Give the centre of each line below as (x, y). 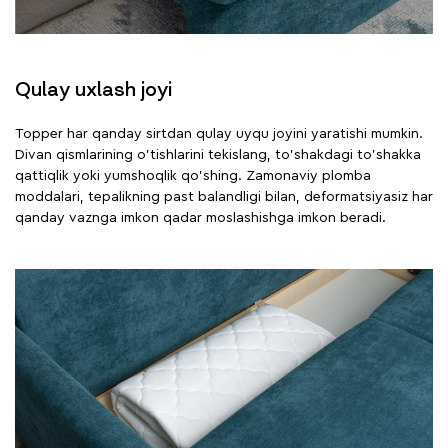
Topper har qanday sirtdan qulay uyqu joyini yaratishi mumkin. (219, 133)
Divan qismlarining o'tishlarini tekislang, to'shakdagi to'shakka (218, 154)
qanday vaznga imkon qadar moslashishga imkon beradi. (200, 217)
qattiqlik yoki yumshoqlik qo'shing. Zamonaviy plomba (193, 175)
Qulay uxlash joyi (94, 88)
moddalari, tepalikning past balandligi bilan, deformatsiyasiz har (224, 196)
